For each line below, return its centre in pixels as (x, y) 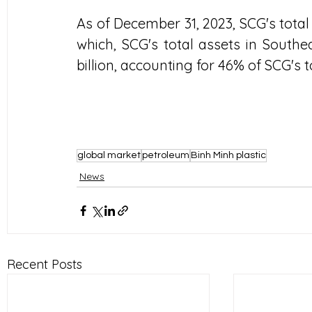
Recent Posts (45, 265)
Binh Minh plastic (228, 156)
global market (109, 156)
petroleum (166, 156)
